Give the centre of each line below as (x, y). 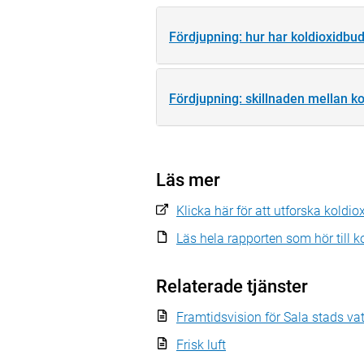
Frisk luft (201, 344)
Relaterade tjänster (232, 286)
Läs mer (188, 180)
